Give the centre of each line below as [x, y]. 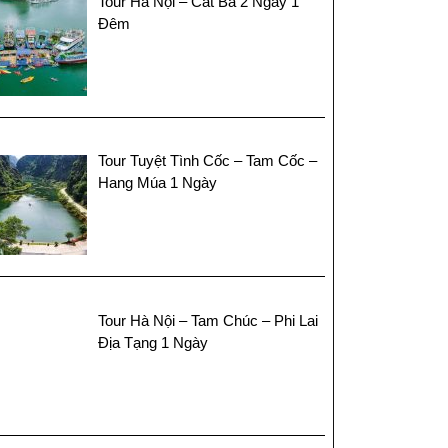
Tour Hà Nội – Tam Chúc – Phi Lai [208, 320]
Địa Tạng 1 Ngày [153, 342]
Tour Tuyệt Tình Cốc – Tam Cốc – [208, 161]
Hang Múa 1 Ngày [158, 183]
